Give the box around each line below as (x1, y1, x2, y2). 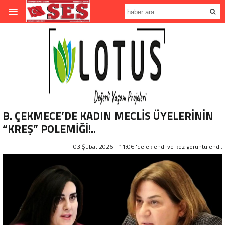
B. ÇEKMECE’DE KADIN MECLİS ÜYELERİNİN (3, 107, 213, 124)
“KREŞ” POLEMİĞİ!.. (3, 120, 96, 137)
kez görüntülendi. (175, 142, 222, 151)
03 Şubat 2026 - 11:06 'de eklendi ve (73, 142, 175, 151)
